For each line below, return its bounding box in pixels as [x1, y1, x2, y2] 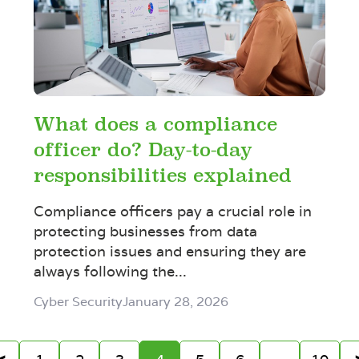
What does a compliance [34, 113, 278, 135]
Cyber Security [34, 292, 123, 310]
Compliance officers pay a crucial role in [34, 201, 313, 220]
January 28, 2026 [123, 292, 229, 310]
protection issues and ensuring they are [34, 241, 307, 260]
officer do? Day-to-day [34, 139, 253, 161]
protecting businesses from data [34, 221, 258, 240]
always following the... [34, 261, 188, 280]
